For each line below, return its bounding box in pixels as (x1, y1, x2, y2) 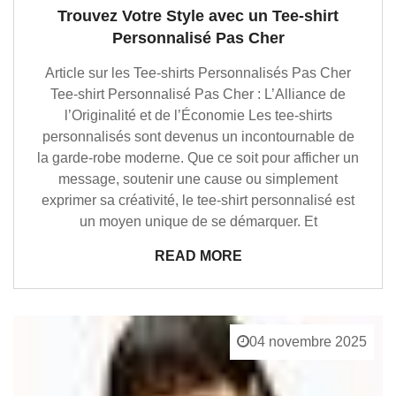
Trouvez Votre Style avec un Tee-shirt (57, 7, 339, 25)
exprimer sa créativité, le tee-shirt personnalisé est (42, 193, 354, 208)
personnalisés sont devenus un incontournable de (42, 129, 354, 144)
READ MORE (154, 248, 242, 263)
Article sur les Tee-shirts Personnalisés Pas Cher (45, 65, 351, 80)
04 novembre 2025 (249, 334, 367, 349)
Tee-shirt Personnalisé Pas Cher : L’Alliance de (50, 87, 346, 102)
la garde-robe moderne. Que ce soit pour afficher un (37, 150, 359, 165)
